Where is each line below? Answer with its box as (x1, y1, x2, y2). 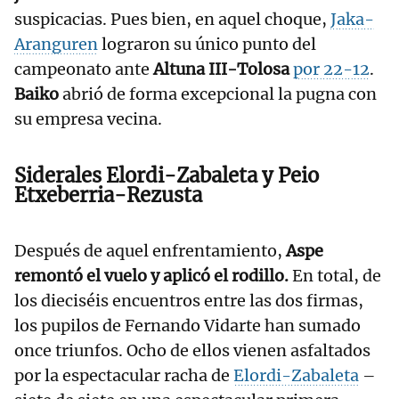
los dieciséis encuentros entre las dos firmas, (14, 290, 363, 312)
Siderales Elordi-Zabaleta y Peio (14, 163, 319, 189)
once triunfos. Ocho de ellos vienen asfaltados (14, 340, 370, 362)
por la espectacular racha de (14, 365, 233, 387)
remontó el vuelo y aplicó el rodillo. (14, 265, 289, 287)
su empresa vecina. (14, 109, 166, 130)
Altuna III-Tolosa (153, 59, 289, 80)
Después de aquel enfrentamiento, (14, 240, 286, 262)
